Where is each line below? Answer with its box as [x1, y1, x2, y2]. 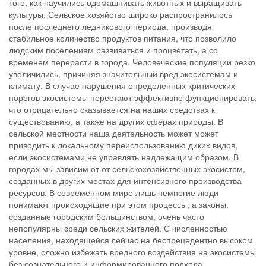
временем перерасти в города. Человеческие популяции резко [9, 55, 255, 68]
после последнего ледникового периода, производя [9, 20, 212, 32]
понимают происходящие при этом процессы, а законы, [9, 198, 229, 210]
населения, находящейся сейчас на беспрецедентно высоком [9, 233, 253, 246]
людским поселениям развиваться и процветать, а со [9, 43, 218, 56]
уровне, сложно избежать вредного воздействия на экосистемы [9, 245, 256, 258]
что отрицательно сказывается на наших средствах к [9, 103, 215, 115]
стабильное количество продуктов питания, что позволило [9, 31, 236, 44]
